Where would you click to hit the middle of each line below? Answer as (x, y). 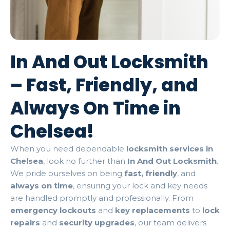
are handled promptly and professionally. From (102, 198)
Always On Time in (95, 108)
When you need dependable (68, 148)
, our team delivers (170, 222)
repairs (25, 222)
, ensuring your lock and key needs (140, 185)
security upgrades (97, 222)
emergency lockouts (53, 210)
